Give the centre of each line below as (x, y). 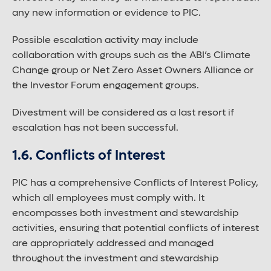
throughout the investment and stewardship (115, 259)
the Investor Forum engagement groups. (106, 86)
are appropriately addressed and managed (113, 244)
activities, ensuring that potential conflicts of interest (135, 229)
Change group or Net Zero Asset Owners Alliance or (133, 71)
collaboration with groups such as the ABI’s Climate (131, 56)
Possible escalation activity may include (105, 41)
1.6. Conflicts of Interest (89, 156)
